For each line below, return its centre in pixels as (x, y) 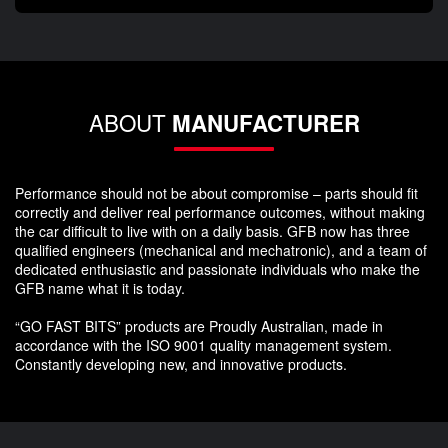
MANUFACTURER (265, 122)
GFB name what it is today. (100, 287)
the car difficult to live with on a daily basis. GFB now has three (212, 230)
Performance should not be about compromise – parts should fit (216, 192)
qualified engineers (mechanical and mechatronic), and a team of (221, 249)
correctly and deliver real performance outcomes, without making (220, 211)
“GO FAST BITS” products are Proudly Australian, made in (199, 325)
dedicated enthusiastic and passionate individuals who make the (217, 268)
